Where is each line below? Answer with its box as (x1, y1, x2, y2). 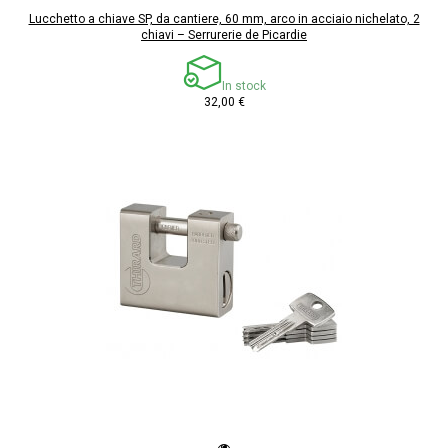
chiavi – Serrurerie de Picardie (141, 28, 307, 43)
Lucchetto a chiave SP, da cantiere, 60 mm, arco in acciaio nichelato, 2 (28, 12, 420, 27)
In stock (221, 79, 266, 94)
